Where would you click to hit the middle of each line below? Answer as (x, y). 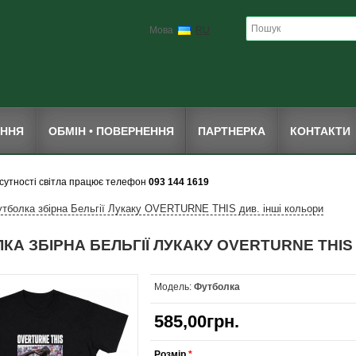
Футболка (217, 287)
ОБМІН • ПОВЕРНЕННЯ (111, 131)
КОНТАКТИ (320, 131)
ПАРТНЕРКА (232, 131)
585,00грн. (197, 321)
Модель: (173, 287)
